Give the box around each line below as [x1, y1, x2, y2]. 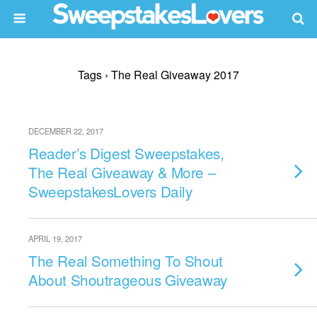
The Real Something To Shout [28, 250, 223, 271]
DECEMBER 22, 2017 [28, 125, 103, 137]
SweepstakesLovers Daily [28, 180, 192, 202]
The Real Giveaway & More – [28, 161, 217, 183]
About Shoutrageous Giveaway [28, 269, 227, 290]
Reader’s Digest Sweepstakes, [28, 142, 224, 163]
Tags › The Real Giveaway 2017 [78, 67, 239, 83]
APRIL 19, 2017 [28, 233, 82, 244]
